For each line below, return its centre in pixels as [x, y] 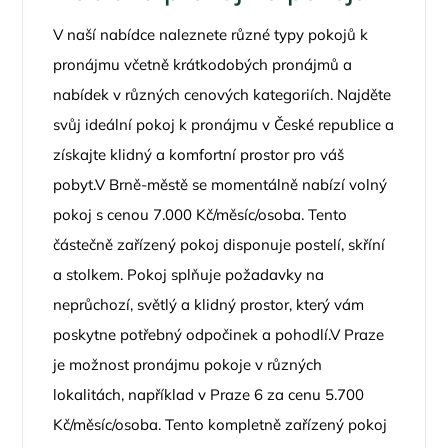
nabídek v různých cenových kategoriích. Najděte [222, 94]
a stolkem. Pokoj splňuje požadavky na [189, 274]
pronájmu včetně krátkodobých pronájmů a [203, 64]
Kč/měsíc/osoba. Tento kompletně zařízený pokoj [220, 424]
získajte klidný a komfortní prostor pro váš [199, 154]
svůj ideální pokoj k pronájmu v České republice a [224, 124]
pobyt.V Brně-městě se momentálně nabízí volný [220, 184]
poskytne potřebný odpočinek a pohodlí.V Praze [219, 334]
